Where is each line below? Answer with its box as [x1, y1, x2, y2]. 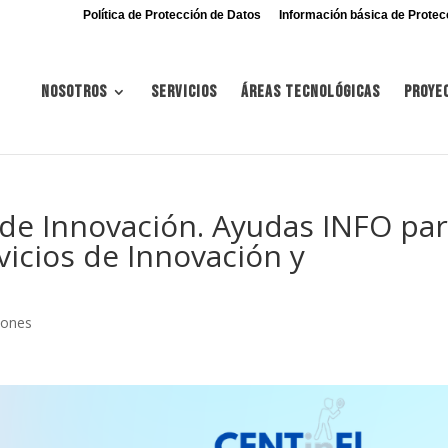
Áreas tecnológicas [241, 82, 380, 102]
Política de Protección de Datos [82, 8, 261, 22]
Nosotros [41, 82, 107, 102]
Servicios [151, 82, 217, 102]
